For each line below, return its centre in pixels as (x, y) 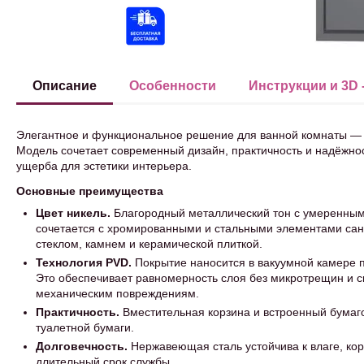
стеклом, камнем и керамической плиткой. (149, 244)
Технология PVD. (84, 262)
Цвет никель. (75, 213)
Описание (65, 86)
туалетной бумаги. (85, 327)
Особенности (173, 86)
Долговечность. (82, 346)
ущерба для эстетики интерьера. (104, 166)
